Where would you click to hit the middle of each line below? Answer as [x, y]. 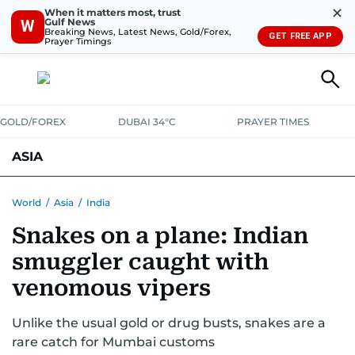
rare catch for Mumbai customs [113, 342]
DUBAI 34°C [147, 122]
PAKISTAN [73, 194]
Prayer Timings [78, 41]
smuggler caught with [140, 262]
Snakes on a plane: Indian [160, 236]
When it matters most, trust [113, 12]
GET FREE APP [300, 36]
